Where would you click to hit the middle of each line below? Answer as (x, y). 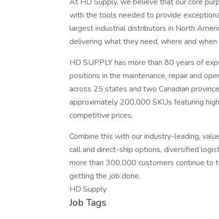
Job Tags (88, 203)
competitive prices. (101, 115)
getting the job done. (105, 176)
